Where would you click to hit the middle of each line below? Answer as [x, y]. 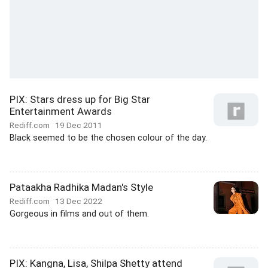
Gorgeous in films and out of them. [79, 214]
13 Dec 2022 [79, 201]
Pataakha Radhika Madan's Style [81, 187]
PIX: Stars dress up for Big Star [80, 99]
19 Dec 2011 [79, 125]
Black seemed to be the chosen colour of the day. [108, 138]
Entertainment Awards [61, 111]
